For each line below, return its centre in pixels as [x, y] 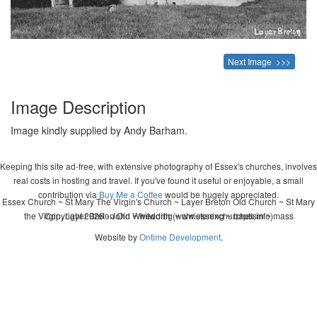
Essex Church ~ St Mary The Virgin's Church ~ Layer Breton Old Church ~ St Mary [158, 201]
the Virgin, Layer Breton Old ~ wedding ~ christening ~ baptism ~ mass [158, 215]
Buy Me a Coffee [131, 194]
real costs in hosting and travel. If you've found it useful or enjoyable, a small [158, 180]
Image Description [78, 106]
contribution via [69, 194]
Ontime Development [180, 236]
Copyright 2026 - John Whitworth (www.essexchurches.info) [158, 215]
